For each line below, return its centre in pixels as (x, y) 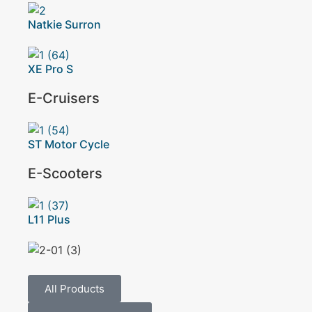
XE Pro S (50, 69)
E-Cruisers (64, 98)
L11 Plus (49, 219)
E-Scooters (65, 173)
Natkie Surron (64, 24)
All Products (75, 289)
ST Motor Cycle (69, 144)
